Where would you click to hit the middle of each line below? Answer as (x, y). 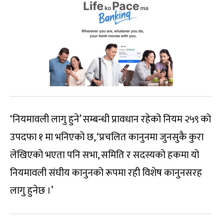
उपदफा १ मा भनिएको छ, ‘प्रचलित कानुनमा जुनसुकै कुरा (107, 138)
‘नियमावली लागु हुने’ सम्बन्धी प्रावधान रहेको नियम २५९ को (111, 120)
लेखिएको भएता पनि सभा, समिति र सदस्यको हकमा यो (105, 155)
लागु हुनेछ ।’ (31, 191)
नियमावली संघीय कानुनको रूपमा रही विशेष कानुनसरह (106, 173)
